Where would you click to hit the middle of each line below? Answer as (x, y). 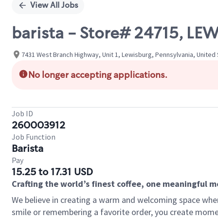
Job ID (22, 113)
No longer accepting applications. (98, 75)
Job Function (34, 137)
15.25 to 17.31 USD (52, 172)
